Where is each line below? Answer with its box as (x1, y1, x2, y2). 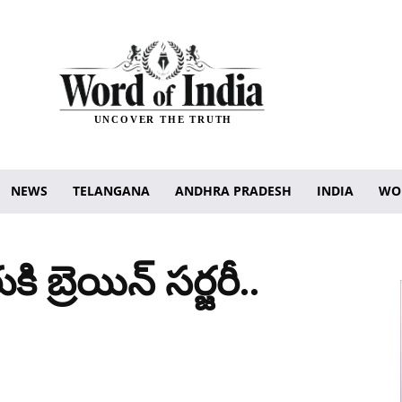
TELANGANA (73, 181, 150, 199)
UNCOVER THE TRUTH (93, 114, 233, 126)
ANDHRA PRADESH (175, 181, 292, 199)
